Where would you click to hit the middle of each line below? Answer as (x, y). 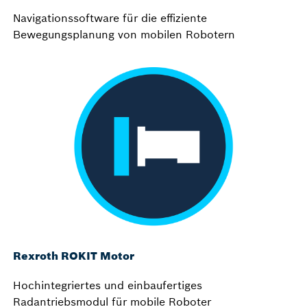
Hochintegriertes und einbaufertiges (108, 285)
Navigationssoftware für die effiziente (110, 18)
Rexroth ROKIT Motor (74, 256)
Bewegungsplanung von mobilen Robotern (124, 34)
